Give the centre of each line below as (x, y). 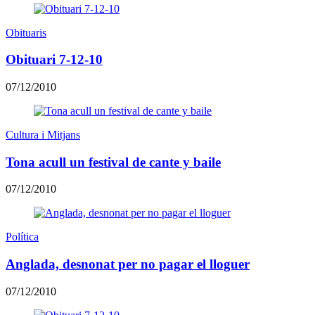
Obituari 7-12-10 (54, 60)
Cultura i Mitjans (43, 135)
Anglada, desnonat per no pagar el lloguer (128, 264)
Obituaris (26, 32)
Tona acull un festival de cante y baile (113, 162)
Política (22, 237)
